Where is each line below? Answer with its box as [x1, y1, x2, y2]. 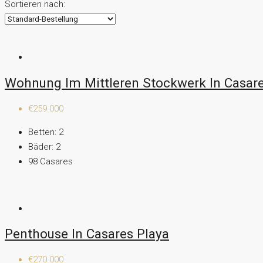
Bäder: [28, 141, 53, 152]
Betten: [28, 126, 56, 137]
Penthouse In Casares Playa [5, 226, 169, 242]
